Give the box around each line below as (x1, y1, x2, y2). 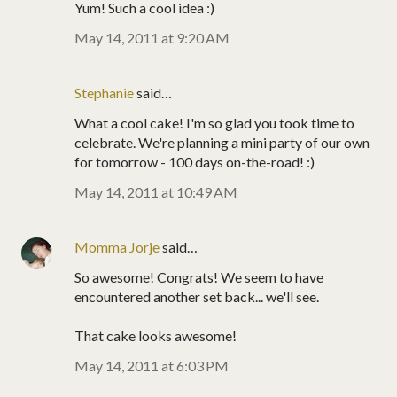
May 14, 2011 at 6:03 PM (74, 356, 229, 374)
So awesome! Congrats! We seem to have (74, 268, 323, 285)
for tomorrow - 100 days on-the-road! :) (74, 152, 315, 170)
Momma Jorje (74, 237, 160, 255)
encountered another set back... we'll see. (74, 287, 319, 305)
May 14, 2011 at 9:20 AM (74, 28, 230, 46)
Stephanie (74, 83, 134, 101)
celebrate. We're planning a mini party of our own (74, 133, 370, 151)
